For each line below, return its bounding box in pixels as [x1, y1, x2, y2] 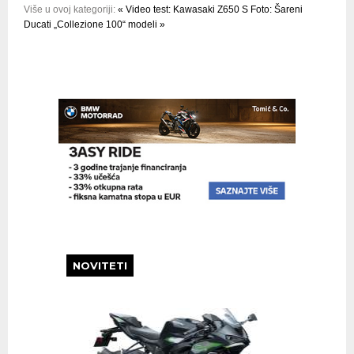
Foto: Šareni [250, 4, 303, 16]
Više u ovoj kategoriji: [24, 4, 115, 16]
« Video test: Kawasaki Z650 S [118, 4, 248, 16]
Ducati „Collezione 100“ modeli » [24, 19, 165, 31]
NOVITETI [73, 258, 127, 272]
